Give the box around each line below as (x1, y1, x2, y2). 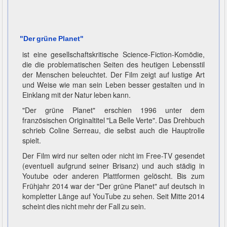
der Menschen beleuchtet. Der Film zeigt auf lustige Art (22, 69, 205, 80)
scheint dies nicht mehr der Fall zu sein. (22, 201, 146, 212)
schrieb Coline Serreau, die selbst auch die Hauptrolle (22, 125, 205, 136)
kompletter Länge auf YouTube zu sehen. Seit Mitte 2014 (22, 191, 205, 202)
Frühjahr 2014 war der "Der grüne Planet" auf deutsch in (22, 181, 205, 192)
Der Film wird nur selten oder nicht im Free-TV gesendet (22, 150, 205, 161)
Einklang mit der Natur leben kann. (22, 90, 131, 100)
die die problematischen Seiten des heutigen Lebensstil (22, 59, 205, 70)
